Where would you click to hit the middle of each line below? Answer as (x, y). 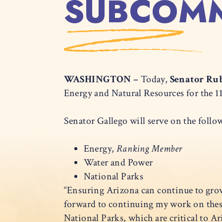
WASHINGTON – (102, 80)
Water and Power (119, 163)
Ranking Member (150, 149)
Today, (154, 80)
